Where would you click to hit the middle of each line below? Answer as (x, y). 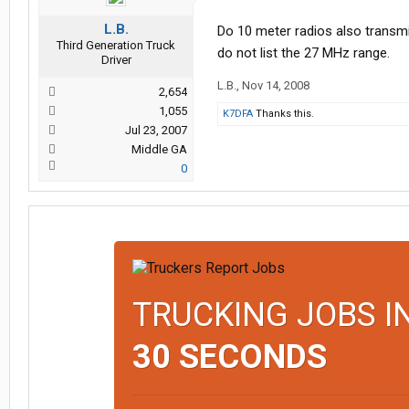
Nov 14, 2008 (276, 85)
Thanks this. (283, 114)
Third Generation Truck (116, 45)
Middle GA (159, 149)
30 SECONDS (229, 357)
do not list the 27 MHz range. (304, 53)
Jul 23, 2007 (156, 130)
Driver (116, 60)
